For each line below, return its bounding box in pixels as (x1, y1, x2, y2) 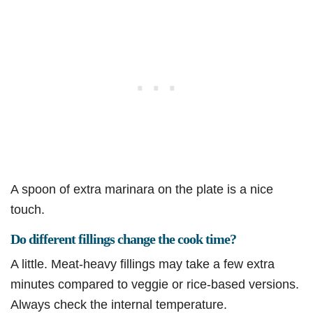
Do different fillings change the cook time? (10, 231, 236, 247)
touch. (10, 202, 45, 217)
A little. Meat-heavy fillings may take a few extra (10, 256, 275, 272)
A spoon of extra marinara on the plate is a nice (10, 182, 273, 197)
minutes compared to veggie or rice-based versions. (10, 277, 299, 292)
